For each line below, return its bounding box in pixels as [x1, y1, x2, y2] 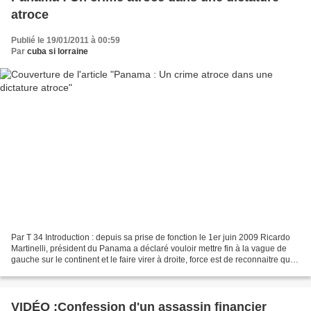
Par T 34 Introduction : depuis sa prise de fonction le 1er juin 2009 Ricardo [11, 232, 290, 242]
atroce [11, 8, 49, 22]
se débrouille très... [11, 265, 83, 276]
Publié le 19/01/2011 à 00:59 [11, 35, 120, 46]
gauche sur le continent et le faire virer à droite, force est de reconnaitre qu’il [11, 254, 296, 264]
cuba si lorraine [27, 47, 88, 57]
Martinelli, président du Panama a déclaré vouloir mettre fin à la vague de [11, 243, 287, 253]
